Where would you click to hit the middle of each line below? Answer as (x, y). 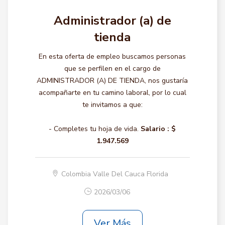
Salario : (155, 129)
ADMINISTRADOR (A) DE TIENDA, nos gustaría (113, 81)
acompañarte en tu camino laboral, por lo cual (112, 93)
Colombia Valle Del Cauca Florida (115, 174)
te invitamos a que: (112, 105)
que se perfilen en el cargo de (112, 69)
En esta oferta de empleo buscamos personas (113, 57)
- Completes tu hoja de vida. (94, 129)
